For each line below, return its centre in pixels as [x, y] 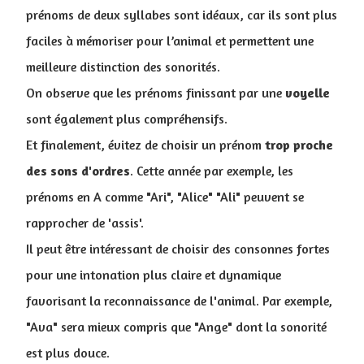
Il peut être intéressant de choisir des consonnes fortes [178, 249]
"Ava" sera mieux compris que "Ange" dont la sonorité [176, 327]
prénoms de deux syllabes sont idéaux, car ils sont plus [182, 15]
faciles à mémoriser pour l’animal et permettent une [170, 41]
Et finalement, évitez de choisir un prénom [145, 145]
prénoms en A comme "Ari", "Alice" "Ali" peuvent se [165, 197]
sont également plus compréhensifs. [127, 119]
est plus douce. [68, 353]
